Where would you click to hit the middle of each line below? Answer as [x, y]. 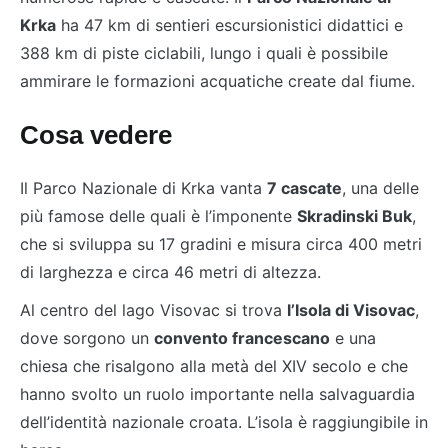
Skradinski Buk [354, 216]
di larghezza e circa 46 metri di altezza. [170, 272]
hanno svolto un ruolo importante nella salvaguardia [217, 394]
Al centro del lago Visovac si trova [153, 310]
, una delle [380, 188]
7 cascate [304, 188]
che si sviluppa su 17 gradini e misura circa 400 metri [221, 244]
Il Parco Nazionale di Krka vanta [143, 188]
